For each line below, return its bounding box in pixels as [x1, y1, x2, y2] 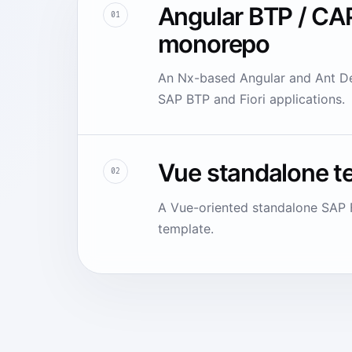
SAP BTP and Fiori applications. [157, 91, 345, 108]
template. [157, 220, 214, 236]
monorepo [157, 28, 269, 58]
